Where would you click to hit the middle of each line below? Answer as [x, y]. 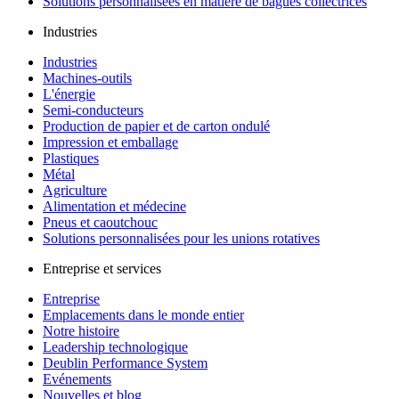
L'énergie [69, 94]
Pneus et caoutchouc [100, 223]
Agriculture [75, 191]
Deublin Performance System [125, 363]
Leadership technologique [115, 347]
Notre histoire [81, 331]
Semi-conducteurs [93, 110]
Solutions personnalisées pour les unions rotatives [181, 239]
